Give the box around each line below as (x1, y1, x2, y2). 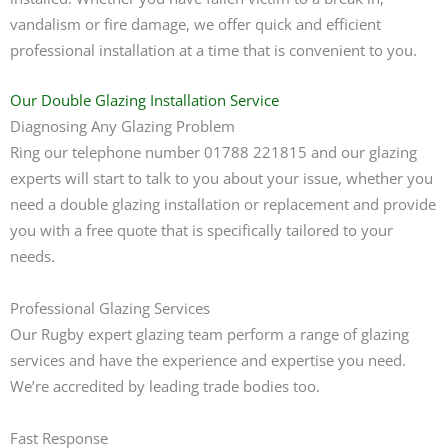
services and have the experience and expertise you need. (10, 349, 406, 370)
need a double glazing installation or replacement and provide (10, 193, 436, 214)
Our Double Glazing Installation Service (10, 89, 279, 110)
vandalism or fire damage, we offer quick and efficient (10, 14, 381, 35)
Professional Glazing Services (10, 297, 210, 318)
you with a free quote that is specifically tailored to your (10, 219, 393, 240)
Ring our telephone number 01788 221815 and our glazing (10, 141, 417, 162)
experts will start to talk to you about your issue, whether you (10, 167, 433, 188)
